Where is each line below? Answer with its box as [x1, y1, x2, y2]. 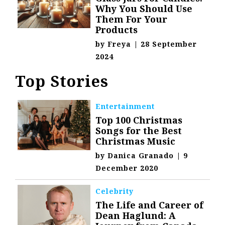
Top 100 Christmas [95, 114, 183, 127]
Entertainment [95, 101, 155, 111]
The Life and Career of [95, 199, 204, 211]
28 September [141, 39, 197, 49]
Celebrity [95, 186, 134, 196]
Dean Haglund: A [95, 209, 176, 222]
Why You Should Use [95, 3, 193, 15]
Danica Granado [107, 151, 174, 161]
